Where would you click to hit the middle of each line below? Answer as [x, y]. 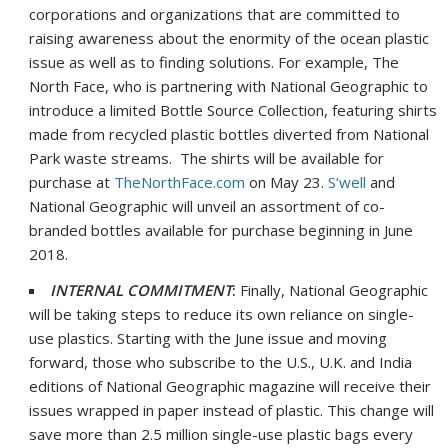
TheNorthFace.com [180, 182]
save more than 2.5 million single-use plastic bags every [221, 434]
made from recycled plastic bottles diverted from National [229, 134]
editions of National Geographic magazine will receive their [230, 386]
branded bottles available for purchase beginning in [207, 230]
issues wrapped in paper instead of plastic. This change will [232, 410]
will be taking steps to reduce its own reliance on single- [222, 314]
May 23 [296, 182]
